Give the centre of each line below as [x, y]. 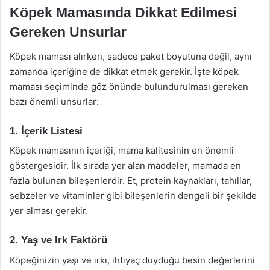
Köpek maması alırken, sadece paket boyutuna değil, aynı [131, 56]
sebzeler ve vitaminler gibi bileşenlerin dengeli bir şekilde [133, 196]
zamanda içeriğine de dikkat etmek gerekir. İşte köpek [124, 71]
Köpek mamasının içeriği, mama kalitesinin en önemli [122, 150]
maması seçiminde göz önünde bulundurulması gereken [129, 86]
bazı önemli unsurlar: [54, 101]
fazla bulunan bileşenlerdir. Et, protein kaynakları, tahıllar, [131, 181]
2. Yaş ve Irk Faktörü [58, 240]
